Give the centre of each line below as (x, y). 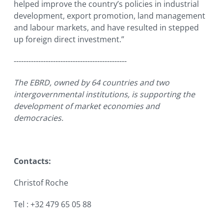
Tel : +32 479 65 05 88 (53, 205)
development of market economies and (87, 106)
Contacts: (32, 161)
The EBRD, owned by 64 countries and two (92, 83)
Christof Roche (41, 183)
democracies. (39, 118)
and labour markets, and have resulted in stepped (106, 28)
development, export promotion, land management (110, 16)
